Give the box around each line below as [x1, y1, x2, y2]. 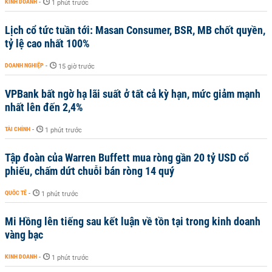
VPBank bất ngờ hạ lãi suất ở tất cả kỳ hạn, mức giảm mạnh [5, 87, 260, 100]
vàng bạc [5, 228, 43, 241]
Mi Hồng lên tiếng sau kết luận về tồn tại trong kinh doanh [5, 215, 260, 228]
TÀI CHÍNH [5, 126, 30, 132]
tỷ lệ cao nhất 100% [5, 37, 90, 50]
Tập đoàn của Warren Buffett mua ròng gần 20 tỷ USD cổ [5, 151, 249, 164]
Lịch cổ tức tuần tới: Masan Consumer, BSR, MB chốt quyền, [5, 24, 265, 36]
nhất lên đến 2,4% [5, 101, 83, 114]
